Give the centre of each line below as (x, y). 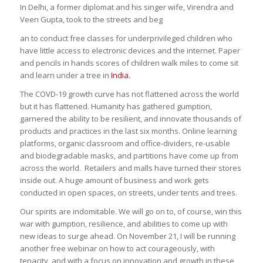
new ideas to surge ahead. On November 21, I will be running (127, 236)
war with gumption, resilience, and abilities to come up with (124, 224)
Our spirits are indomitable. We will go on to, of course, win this (131, 212)
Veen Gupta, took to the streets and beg (91, 20)
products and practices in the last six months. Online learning (128, 131)
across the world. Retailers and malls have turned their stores (130, 168)
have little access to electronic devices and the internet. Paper (130, 51)
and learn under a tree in (65, 75)
